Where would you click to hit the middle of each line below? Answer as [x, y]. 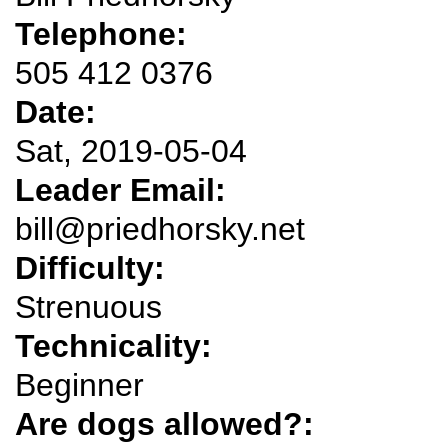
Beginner [79, 384]
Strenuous [88, 306]
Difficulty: [94, 267]
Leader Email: [125, 189]
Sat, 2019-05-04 [131, 150]
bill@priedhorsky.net [160, 228]
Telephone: [105, 33]
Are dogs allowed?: [169, 423]
